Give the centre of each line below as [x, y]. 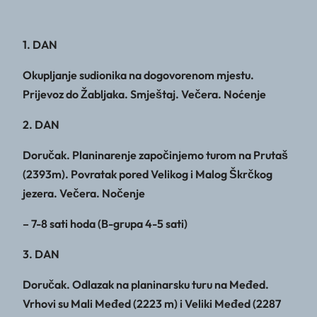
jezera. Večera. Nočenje [84, 194]
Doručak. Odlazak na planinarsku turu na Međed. [146, 285]
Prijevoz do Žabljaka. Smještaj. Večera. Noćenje [144, 94]
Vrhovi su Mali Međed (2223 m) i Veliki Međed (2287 [152, 304]
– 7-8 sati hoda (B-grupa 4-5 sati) [105, 224]
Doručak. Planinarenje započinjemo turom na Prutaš [155, 155]
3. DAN [41, 254]
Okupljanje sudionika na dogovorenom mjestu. [138, 75]
